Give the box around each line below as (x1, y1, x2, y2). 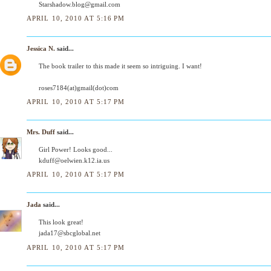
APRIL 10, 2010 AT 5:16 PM (27, 14, 125, 22)
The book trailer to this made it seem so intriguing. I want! (39, 62, 202, 70)
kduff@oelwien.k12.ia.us (39, 157, 109, 164)
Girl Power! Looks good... (39, 146, 113, 153)
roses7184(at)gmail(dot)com (39, 83, 119, 91)
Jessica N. (27, 44, 55, 52)
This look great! (39, 218, 83, 226)
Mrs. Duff (27, 128, 55, 135)
